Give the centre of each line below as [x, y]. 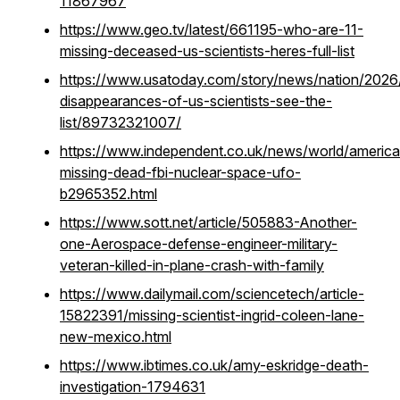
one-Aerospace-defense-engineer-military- [199, 244]
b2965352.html [108, 194]
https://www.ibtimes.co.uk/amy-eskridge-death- [214, 365]
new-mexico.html [116, 337]
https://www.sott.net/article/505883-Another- [208, 222]
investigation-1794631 [133, 387]
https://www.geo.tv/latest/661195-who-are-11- [212, 29]
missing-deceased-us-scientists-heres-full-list [207, 51]
